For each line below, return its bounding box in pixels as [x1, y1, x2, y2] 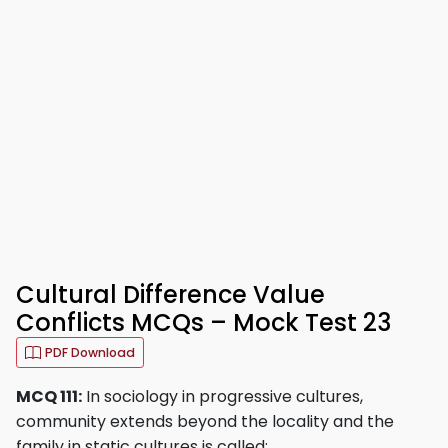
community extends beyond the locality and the [16, 410, 394, 433]
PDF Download [45, 344, 135, 361]
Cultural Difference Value [16, 278, 325, 311]
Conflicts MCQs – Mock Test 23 [16, 306, 391, 339]
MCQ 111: [16, 385, 82, 408]
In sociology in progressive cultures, [82, 385, 363, 408]
